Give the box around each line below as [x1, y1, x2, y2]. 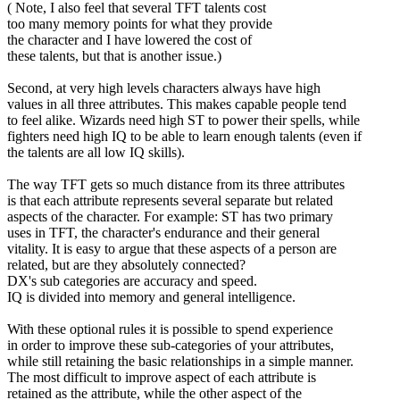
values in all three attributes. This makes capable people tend [7, 96, 346, 112]
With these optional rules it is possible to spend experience [7, 321, 333, 337]
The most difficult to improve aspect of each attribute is [7, 369, 316, 385]
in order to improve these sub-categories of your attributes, [7, 337, 334, 353]
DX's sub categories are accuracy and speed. [7, 272, 257, 288]
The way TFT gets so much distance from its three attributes [7, 176, 345, 192]
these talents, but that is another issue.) [7, 47, 221, 63]
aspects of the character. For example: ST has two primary [7, 208, 333, 224]
